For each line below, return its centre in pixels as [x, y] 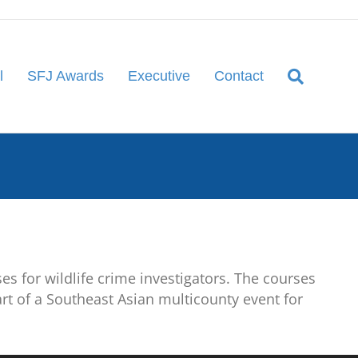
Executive [159, 76]
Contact [239, 76]
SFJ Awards [66, 76]
